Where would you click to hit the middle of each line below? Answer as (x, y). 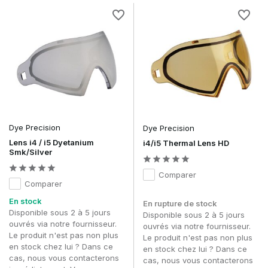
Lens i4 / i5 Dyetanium (51, 142)
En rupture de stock (180, 203)
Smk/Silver (31, 152)
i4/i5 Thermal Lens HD (186, 143)
